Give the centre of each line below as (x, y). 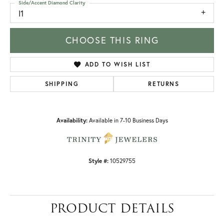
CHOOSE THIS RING (112, 40)
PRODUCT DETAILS (112, 208)
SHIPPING (62, 84)
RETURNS (164, 84)
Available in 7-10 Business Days (128, 120)
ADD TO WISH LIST (117, 64)
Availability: (72, 120)
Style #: (98, 161)
